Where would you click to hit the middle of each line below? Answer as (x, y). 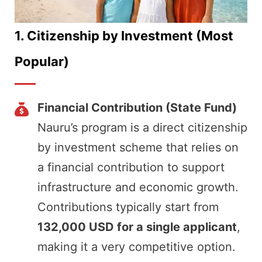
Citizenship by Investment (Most (130, 36)
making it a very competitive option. (137, 247)
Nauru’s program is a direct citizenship (142, 128)
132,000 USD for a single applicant (137, 227)
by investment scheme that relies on (138, 148)
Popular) (42, 62)
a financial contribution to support (131, 168)
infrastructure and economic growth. (138, 187)
